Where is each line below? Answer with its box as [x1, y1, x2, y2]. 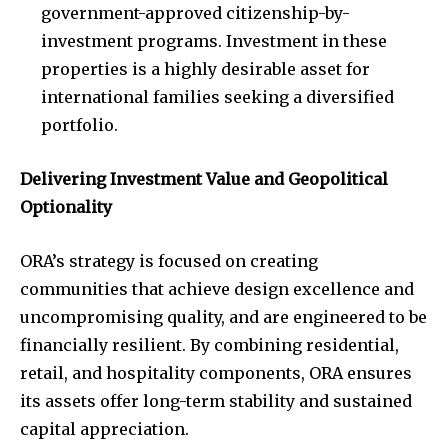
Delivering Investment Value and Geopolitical [20, 169, 388, 189]
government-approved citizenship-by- [41, 3, 350, 23]
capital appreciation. [20, 419, 189, 439]
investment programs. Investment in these [41, 31, 387, 51]
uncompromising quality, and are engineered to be [20, 307, 427, 327]
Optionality [20, 197, 112, 217]
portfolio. [41, 115, 118, 135]
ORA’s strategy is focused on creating [20, 251, 318, 271]
